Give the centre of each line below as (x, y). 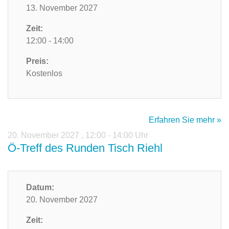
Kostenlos (44, 74)
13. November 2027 (62, 8)
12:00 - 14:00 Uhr (117, 135)
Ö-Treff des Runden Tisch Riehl (85, 148)
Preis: (37, 61)
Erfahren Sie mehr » (185, 120)
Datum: (40, 188)
